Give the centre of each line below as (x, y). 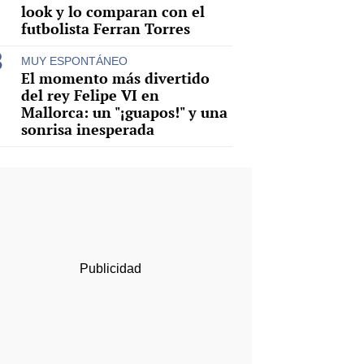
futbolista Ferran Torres (106, 28)
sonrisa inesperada (88, 129)
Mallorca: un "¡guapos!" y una (124, 112)
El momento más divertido (115, 78)
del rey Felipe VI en (90, 95)
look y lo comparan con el (113, 11)
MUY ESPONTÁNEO (74, 61)
